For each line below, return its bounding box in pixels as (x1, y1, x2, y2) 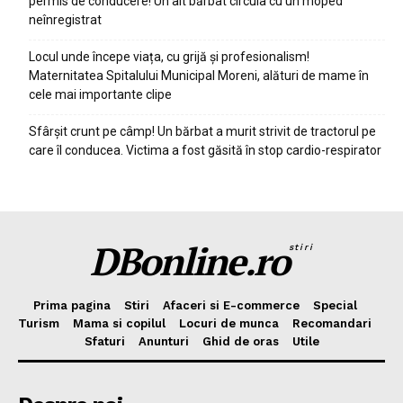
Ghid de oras (201, 335, 279, 348)
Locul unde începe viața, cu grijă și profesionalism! (29, 49, 309, 64)
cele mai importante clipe (29, 87, 172, 102)
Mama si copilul (73, 317, 166, 330)
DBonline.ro (89, 236, 289, 286)
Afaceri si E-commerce (162, 299, 300, 312)
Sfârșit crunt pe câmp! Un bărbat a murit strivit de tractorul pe (29, 124, 376, 139)
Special (312, 299, 357, 312)
